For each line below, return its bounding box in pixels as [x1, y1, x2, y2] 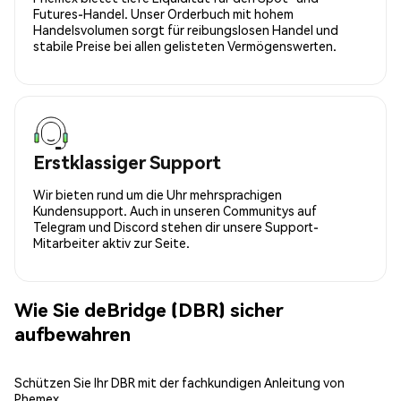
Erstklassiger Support [33, 149, 221, 174]
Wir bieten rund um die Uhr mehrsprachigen [33, 185, 282, 202]
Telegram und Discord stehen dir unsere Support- [33, 218, 319, 235]
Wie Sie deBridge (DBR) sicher [14, 297, 284, 322]
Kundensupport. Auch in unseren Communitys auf [33, 201, 317, 218]
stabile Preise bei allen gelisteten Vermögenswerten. [33, 37, 337, 54]
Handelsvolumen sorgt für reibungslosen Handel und [33, 21, 338, 38]
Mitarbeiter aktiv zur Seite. [33, 234, 190, 251]
